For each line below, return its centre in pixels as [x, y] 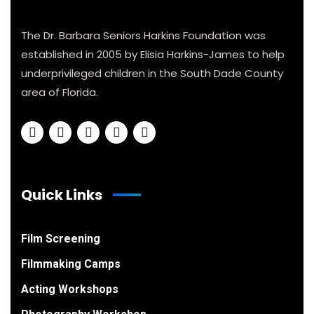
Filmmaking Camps [71, 264]
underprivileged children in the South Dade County [152, 74]
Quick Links [62, 195]
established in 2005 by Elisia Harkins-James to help [153, 55]
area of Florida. [60, 93]
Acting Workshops [70, 289]
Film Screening [61, 239]
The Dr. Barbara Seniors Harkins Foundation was [143, 36]
